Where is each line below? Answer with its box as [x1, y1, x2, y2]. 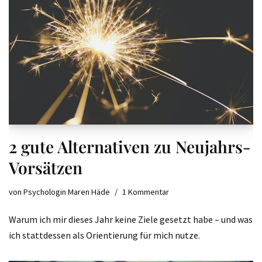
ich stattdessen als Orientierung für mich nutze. [9, 229, 200, 241]
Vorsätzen [9, 156, 82, 178]
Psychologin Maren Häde [23, 186, 110, 197]
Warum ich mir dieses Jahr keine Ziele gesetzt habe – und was [9, 213, 253, 225]
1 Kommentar [122, 186, 169, 197]
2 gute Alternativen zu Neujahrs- [9, 135, 251, 157]
